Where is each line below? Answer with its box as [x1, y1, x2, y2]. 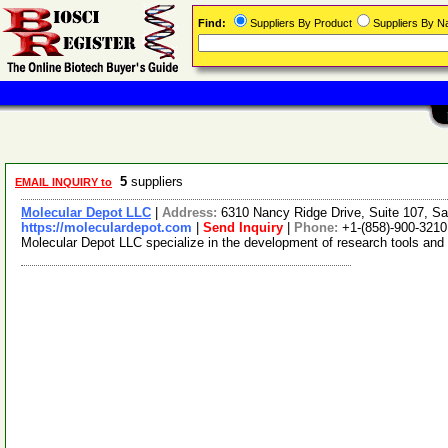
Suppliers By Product [250, 17, 352, 29]
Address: [162, 205, 221, 220]
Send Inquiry [203, 220, 283, 235]
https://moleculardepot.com [21, 220, 192, 235]
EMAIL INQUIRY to [15, 176, 112, 188]
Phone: [294, 220, 342, 235]
